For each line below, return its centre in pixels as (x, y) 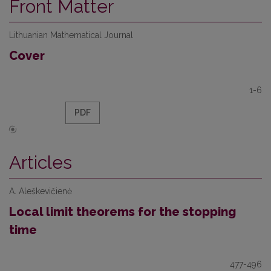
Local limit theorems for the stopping (122, 212)
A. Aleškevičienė (41, 191)
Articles (41, 162)
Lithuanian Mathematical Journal (71, 35)
